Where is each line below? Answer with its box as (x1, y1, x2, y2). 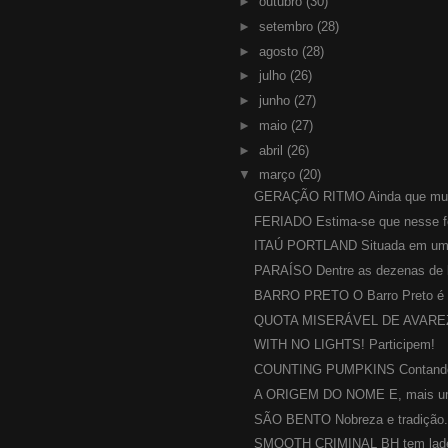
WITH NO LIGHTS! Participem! (254, 337, 436, 353)
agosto (258, 43, 302, 59)
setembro (258, 18, 317, 34)
